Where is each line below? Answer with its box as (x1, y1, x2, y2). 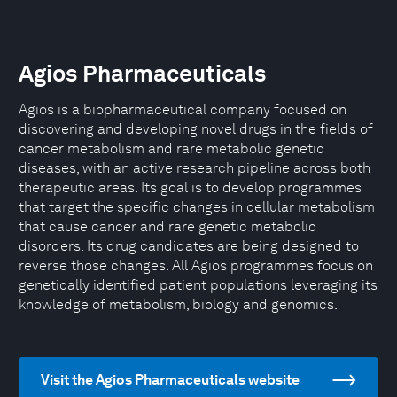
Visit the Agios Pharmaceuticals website (41, 371, 300, 388)
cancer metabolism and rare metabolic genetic (19, 140, 324, 157)
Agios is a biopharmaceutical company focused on (19, 101, 346, 118)
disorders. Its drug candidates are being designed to (19, 237, 359, 254)
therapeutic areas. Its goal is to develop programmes (19, 179, 362, 196)
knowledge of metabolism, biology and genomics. (19, 296, 338, 313)
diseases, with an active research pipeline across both (19, 160, 370, 176)
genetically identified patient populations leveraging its (19, 276, 378, 293)
